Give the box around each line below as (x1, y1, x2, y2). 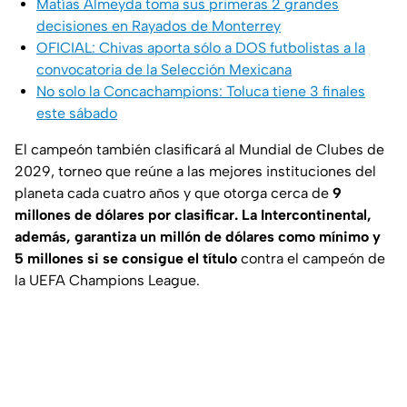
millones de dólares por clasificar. (15, 205, 238, 223)
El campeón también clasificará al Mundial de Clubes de (15, 140, 384, 158)
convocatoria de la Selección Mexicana (36, 60, 292, 78)
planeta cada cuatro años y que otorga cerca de (15, 184, 333, 202)
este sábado (36, 104, 117, 122)
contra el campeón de (237, 249, 385, 267)
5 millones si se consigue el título (15, 249, 237, 267)
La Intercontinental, (242, 205, 372, 223)
